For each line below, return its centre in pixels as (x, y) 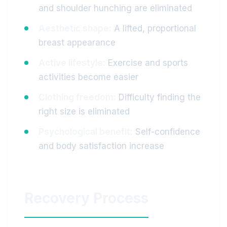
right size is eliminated (84, 111)
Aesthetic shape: (75, 28)
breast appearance (77, 43)
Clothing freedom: (77, 97)
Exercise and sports (147, 63)
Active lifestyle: (72, 63)
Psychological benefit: (86, 132)
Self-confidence (166, 132)
